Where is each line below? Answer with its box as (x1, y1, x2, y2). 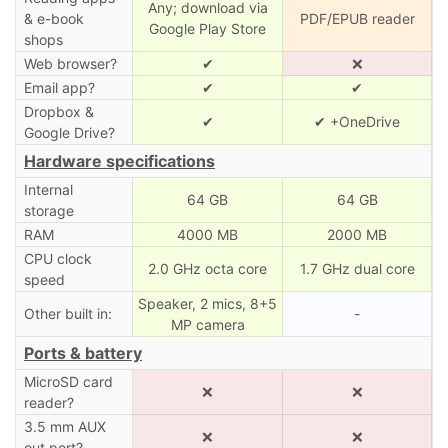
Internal (23, 180, 73, 198)
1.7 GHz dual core (299, 259, 415, 277)
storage (23, 201, 74, 219)
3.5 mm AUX (23, 417, 106, 435)
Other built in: (23, 304, 112, 322)
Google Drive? (23, 123, 115, 141)
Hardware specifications (24, 150, 215, 171)
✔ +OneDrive (314, 112, 400, 130)
